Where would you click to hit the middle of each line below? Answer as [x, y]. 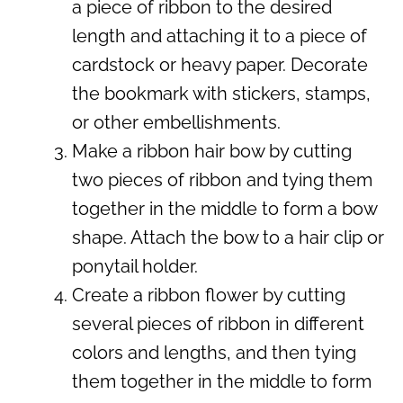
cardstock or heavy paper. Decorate [220, 64]
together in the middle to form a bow [224, 208]
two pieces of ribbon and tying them [222, 179]
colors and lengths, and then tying [214, 352]
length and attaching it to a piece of [219, 36]
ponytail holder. [135, 266]
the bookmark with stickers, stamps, [221, 93]
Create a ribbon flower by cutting [209, 295]
